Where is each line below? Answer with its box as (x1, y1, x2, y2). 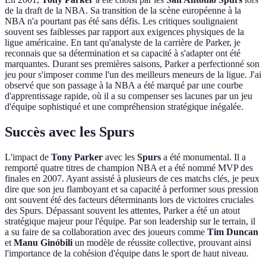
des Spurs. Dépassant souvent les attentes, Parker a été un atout (5, 205, 240, 216)
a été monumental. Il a (161, 151, 246, 162)
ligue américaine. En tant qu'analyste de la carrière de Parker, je (5, 37, 240, 48)
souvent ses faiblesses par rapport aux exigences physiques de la (5, 27, 244, 37)
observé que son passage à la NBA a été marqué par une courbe (5, 80, 243, 91)
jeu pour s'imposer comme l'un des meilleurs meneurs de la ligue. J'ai (5, 69, 261, 80)
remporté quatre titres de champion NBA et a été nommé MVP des (5, 162, 253, 173)
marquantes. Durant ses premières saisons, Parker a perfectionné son (5, 59, 259, 69)
